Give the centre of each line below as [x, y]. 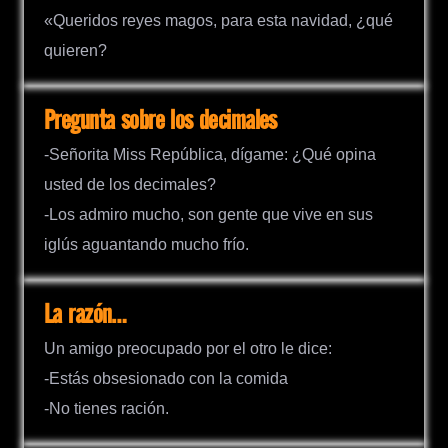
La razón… [85, 315]
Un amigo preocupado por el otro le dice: [188, 348]
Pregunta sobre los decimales [160, 121]
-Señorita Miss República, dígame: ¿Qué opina [210, 154]
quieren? [75, 50]
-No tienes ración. [106, 408]
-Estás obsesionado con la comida [166, 378]
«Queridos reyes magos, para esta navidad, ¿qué [218, 20]
